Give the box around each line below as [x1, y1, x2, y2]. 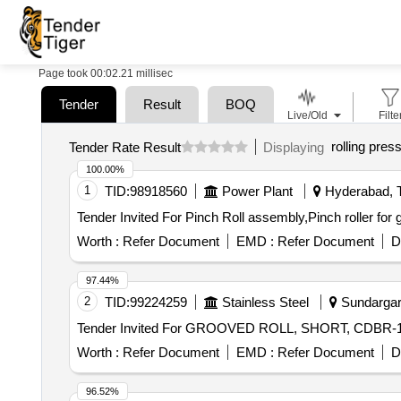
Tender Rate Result [68, 139, 181, 155]
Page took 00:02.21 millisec [38, 67, 173, 80]
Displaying [262, 139, 331, 155]
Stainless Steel [221, 294, 309, 310]
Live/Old [286, 109, 328, 122]
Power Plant [221, 183, 293, 199]
